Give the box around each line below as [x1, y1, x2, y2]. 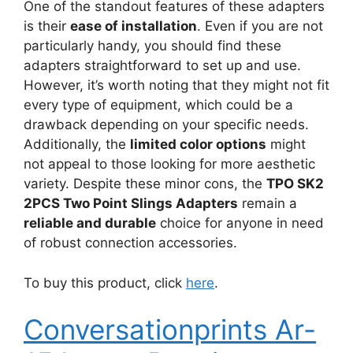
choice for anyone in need [156, 215, 324, 231]
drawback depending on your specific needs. [24, 117, 309, 132]
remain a [238, 195, 297, 211]
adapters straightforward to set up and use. [24, 58, 301, 73]
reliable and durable [24, 215, 156, 231]
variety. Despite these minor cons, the [24, 176, 266, 191]
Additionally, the [24, 136, 130, 152]
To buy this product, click [24, 274, 186, 291]
